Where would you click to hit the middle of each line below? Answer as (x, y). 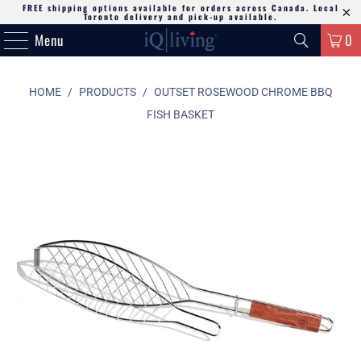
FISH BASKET (180, 114)
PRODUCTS (107, 92)
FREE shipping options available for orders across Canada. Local (180, 8)
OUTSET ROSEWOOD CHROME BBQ (243, 92)
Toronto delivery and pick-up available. (180, 17)
